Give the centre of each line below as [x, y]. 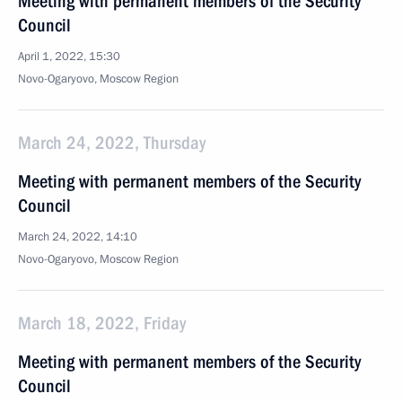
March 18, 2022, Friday [102, 323]
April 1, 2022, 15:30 [69, 57]
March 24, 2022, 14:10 [78, 237]
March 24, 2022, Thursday [112, 143]
